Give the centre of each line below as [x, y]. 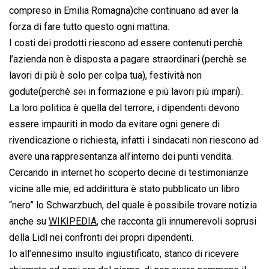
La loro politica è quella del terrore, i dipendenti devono [124, 108]
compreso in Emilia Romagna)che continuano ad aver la [124, 11]
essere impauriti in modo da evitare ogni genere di [114, 124]
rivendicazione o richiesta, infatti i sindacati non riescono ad [134, 141]
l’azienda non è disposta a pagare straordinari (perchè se [128, 59]
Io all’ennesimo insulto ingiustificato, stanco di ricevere [124, 254]
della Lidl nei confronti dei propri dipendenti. [101, 238]
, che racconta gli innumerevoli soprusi [177, 222]
